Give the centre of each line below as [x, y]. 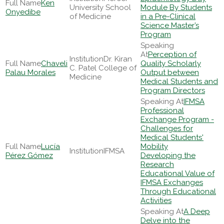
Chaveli [54, 63]
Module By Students [176, 7]
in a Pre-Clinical [168, 16]
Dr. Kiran [118, 59]
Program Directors [173, 90]
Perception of [172, 54]
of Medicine [90, 16]
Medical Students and [179, 81]
